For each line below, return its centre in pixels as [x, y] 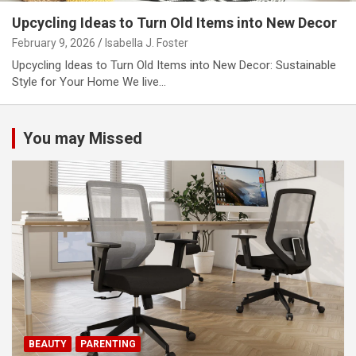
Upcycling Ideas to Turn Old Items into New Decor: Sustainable [174, 65]
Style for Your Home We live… [89, 81]
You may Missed [83, 138]
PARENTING [108, 344]
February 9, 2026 [54, 43]
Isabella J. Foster [147, 43]
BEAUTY [48, 344]
